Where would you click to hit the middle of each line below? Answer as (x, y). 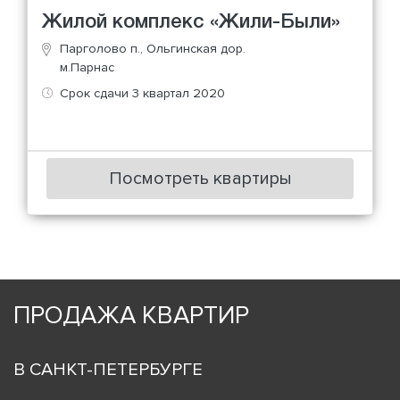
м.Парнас (87, 67)
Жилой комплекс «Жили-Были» (191, 22)
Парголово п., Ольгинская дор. (153, 48)
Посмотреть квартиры (200, 179)
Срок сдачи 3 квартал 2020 (142, 93)
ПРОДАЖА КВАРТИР (131, 316)
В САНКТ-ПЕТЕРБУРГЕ (108, 370)
